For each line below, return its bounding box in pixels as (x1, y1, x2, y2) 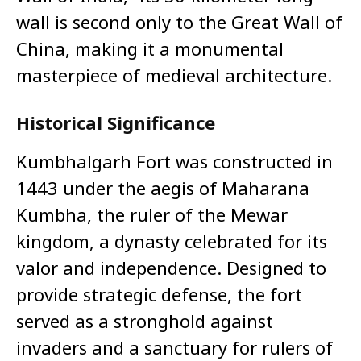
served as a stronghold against (16, 309, 273, 334)
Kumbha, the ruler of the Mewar (16, 202, 288, 227)
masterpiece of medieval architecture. (16, 63, 332, 88)
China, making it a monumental (16, 36, 284, 61)
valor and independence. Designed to (16, 255, 326, 280)
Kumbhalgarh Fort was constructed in (16, 149, 333, 174)
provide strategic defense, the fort (16, 282, 302, 307)
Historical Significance (16, 110, 215, 135)
